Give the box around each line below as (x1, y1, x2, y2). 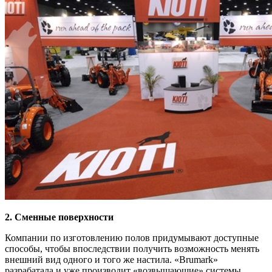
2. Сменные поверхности (5, 212, 114, 223)
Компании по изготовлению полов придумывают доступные (5, 233, 259, 243)
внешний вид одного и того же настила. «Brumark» (5, 254, 218, 265)
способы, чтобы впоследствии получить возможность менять (5, 243, 259, 254)
